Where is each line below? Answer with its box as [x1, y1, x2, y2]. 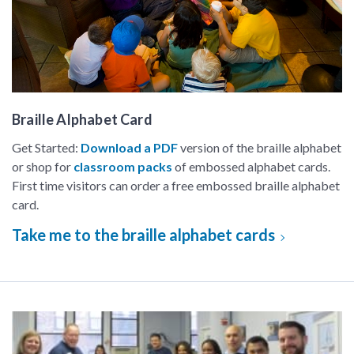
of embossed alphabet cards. [172, 159, 330, 174]
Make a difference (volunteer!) [11, 312, 176, 327]
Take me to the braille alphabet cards [12, 225, 278, 244]
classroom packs [73, 159, 172, 174]
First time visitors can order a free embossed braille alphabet [12, 178, 340, 193]
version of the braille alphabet [178, 140, 341, 155]
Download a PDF [81, 140, 178, 155]
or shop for [12, 159, 73, 174]
